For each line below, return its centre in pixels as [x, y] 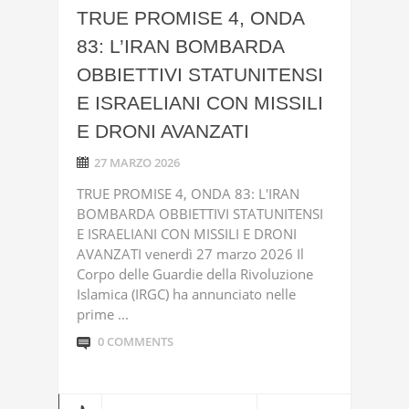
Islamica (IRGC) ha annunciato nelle [186, 294]
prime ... [103, 314]
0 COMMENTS [136, 341]
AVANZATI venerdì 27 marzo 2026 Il [190, 254]
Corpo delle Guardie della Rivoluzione [195, 274]
